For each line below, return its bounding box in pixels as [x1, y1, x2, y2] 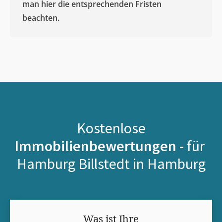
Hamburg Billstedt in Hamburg [16, 154, 206, 173]
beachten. [22, 12, 59, 23]
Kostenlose [76, 118, 146, 137]
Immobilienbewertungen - [14, 136, 187, 155]
